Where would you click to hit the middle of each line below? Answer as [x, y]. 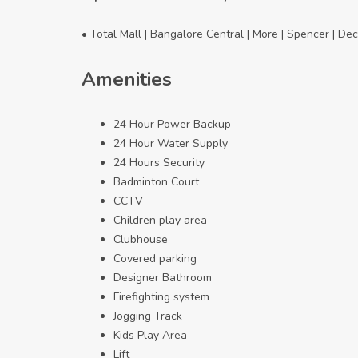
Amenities [127, 80]
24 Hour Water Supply [171, 144]
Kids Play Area [150, 336]
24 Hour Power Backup [172, 125]
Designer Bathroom [163, 278]
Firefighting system [161, 297]
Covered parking [155, 259]
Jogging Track [148, 316]
